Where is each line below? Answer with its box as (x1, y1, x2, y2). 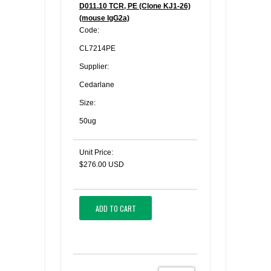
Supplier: (79, 62, 109, 71)
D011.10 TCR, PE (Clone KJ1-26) (79, 2, 191, 10)
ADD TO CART (95, 203, 136, 214)
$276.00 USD (79, 160, 124, 169)
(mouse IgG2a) (79, 14, 129, 22)
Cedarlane (79, 80, 114, 89)
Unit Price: (79, 148, 113, 157)
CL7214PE (79, 44, 116, 53)
